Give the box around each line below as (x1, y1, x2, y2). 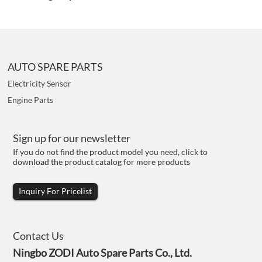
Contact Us (13, 229, 64, 243)
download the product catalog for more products (13, 157, 191, 167)
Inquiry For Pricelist (19, 186, 92, 196)
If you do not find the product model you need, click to (13, 147, 208, 157)
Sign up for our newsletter (13, 132, 131, 145)
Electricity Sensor (8, 78, 72, 88)
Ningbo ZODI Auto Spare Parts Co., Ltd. (13, 246, 192, 260)
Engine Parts (8, 94, 54, 105)
